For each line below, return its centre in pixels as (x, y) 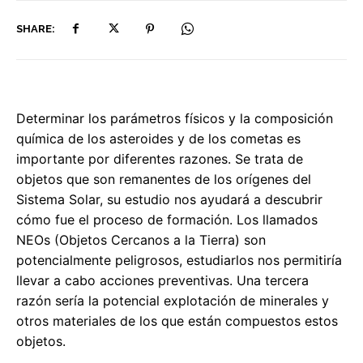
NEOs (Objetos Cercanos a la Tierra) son (141, 239)
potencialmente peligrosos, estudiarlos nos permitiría (179, 260)
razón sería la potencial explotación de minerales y (173, 300)
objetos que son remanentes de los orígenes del (164, 179)
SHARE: (36, 29)
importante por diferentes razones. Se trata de (160, 158)
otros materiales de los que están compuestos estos (177, 320)
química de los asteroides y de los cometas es (158, 138)
